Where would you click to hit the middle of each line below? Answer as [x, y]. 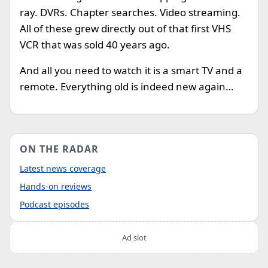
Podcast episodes [54, 204]
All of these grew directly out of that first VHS [125, 28]
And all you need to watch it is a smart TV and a [131, 70]
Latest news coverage [63, 168]
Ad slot [134, 237]
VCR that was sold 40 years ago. [95, 45]
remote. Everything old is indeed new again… [127, 86]
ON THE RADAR [59, 149]
